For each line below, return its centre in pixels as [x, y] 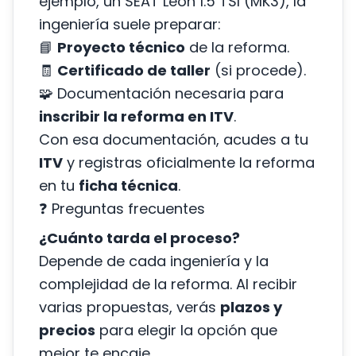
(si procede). [258, 70]
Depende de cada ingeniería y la [154, 261]
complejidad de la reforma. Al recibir [168, 284]
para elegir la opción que [186, 330]
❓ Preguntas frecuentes [122, 209]
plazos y [251, 307]
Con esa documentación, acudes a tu [174, 139]
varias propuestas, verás [130, 307]
